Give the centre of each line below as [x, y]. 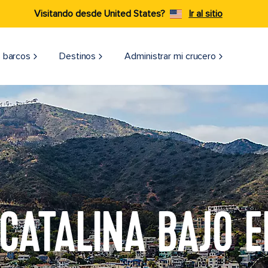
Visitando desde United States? [99, 14]
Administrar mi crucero [170, 56]
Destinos [78, 56]
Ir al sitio [205, 14]
